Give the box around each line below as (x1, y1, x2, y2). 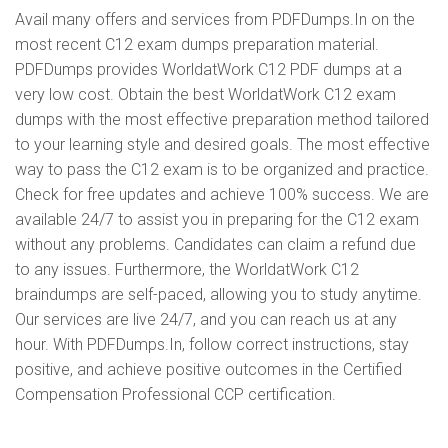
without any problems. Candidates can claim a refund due (15, 235, 416, 254)
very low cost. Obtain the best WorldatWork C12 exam (15, 85, 396, 104)
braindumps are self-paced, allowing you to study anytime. (15, 285, 422, 304)
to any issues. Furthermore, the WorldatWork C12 (15, 260, 359, 279)
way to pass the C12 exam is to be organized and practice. (15, 160, 429, 179)
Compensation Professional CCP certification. (15, 385, 336, 404)
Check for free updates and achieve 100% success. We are (15, 185, 429, 204)
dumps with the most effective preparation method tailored (15, 110, 429, 129)
